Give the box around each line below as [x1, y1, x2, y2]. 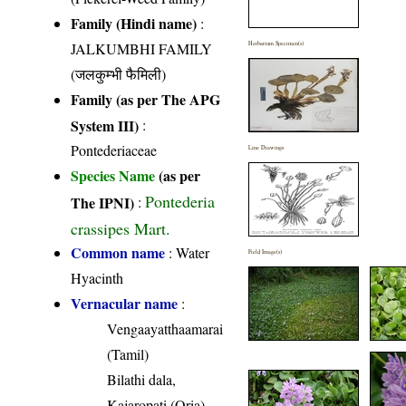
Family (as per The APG [71, 89, 221, 111]
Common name [71, 242, 166, 264]
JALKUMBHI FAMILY [71, 39, 213, 59]
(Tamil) [107, 344, 150, 364]
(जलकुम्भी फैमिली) [71, 64, 167, 84]
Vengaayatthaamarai [107, 319, 224, 339]
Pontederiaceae [71, 140, 158, 160]
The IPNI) [71, 192, 135, 212]
